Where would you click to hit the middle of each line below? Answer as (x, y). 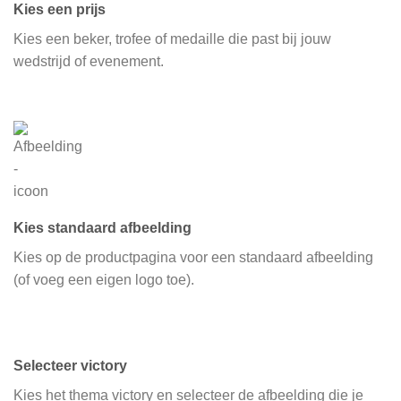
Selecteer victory (70, 365)
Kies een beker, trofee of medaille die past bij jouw (172, 38)
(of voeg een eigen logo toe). (104, 279)
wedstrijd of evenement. (89, 61)
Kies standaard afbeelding (102, 227)
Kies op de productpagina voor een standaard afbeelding (193, 257)
